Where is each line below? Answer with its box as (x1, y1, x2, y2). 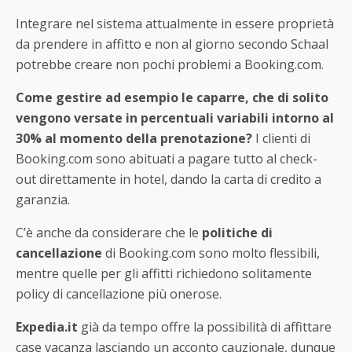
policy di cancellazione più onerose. (16, 285, 222, 303)
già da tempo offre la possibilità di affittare (78, 318, 332, 336)
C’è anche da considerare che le (16, 224, 202, 242)
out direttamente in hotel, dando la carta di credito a (16, 170, 321, 189)
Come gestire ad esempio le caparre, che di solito (16, 89, 328, 107)
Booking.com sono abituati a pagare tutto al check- (16, 150, 317, 168)
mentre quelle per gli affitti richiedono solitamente (16, 265, 312, 283)
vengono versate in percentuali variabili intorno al (16, 109, 334, 127)
